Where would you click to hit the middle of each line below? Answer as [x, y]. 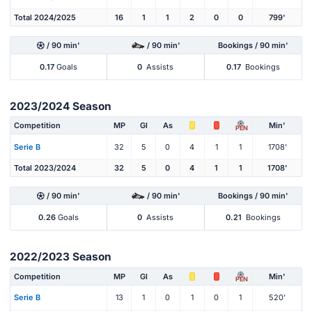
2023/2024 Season [61, 106]
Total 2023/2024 [45, 168]
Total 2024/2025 [45, 17]
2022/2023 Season [61, 257]
